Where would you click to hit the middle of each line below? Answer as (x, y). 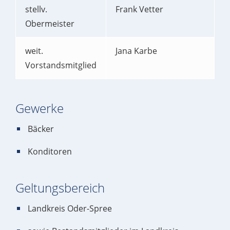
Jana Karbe (136, 51)
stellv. (36, 9)
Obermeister (50, 24)
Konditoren (50, 151)
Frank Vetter (139, 9)
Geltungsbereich (60, 188)
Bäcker (41, 129)
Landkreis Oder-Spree (70, 208)
